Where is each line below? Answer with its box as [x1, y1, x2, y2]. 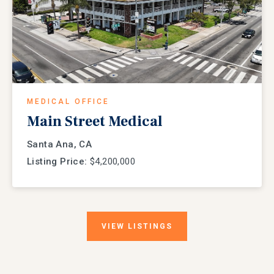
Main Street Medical [27, 112, 163, 131]
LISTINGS [128, 222, 172, 231]
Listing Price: [27, 156, 87, 168]
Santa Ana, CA [27, 139, 92, 150]
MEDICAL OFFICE [27, 97, 109, 106]
